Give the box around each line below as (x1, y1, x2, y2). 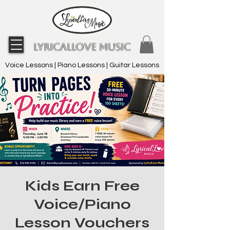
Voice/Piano (33, 195, 131, 213)
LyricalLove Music (33, 41, 131, 52)
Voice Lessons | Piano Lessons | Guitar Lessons (5, 61, 159, 69)
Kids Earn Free (25, 177, 140, 195)
